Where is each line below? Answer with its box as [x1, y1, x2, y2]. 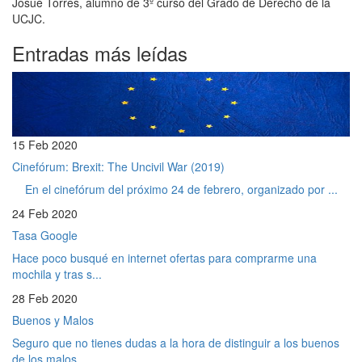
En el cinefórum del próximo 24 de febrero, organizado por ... [12, 180, 338, 197]
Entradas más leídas [12, 38, 187, 67]
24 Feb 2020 [12, 204, 78, 221]
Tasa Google [12, 226, 78, 243]
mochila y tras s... [12, 265, 102, 282]
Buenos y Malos [12, 311, 94, 328]
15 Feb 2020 [12, 136, 78, 153]
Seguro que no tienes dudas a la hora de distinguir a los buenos [12, 334, 339, 351]
